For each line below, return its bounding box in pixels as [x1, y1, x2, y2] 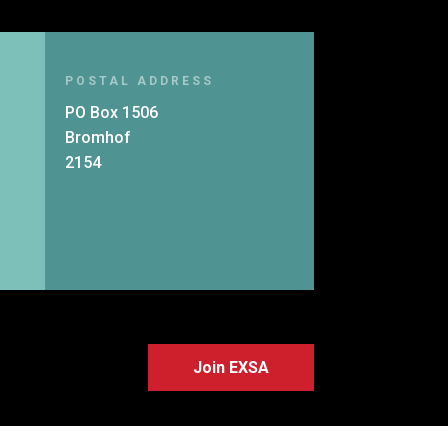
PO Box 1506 [64, 102, 158, 122]
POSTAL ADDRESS [64, 73, 214, 88]
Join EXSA [192, 357, 269, 377]
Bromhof [64, 127, 131, 147]
